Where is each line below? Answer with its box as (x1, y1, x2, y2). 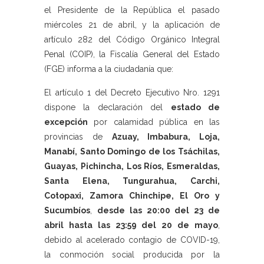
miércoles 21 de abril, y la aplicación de (44, 20, 220, 29)
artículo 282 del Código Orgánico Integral (44, 35, 220, 44)
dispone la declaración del (44, 103, 171, 112)
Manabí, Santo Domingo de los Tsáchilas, (44, 147, 220, 156)
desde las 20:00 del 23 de (97, 206, 220, 215)
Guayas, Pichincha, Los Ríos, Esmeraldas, (44, 161, 220, 171)
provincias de (44, 132, 112, 141)
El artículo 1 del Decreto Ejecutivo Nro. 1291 (44, 88, 220, 97)
